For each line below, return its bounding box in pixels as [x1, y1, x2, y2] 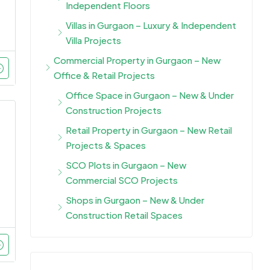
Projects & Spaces [66, 139, 146, 151]
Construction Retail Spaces [66, 209, 183, 221]
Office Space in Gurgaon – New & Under [66, 89, 234, 101]
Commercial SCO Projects [66, 174, 178, 186]
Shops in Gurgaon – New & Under [66, 194, 204, 206]
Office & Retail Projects [54, 69, 155, 81]
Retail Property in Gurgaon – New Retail [66, 124, 232, 136]
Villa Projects [66, 34, 121, 46]
